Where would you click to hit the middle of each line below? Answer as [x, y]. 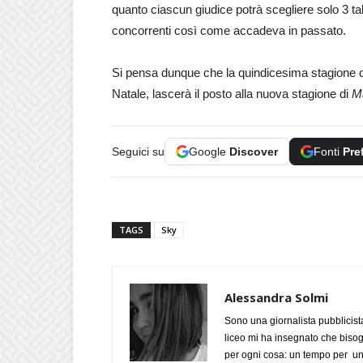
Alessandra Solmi [276, 297]
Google [209, 152]
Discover [254, 152]
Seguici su [138, 152]
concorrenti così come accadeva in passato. [229, 30]
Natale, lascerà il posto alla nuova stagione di [232, 94]
